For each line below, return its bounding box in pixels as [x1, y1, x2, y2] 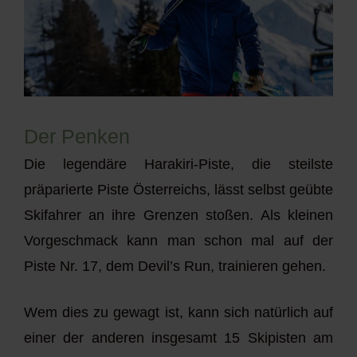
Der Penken [24, 125, 130, 148]
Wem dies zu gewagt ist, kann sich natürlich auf [24, 304, 333, 320]
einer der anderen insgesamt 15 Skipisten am [24, 329, 333, 346]
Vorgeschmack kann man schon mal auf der [24, 233, 333, 249]
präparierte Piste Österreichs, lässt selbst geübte [24, 182, 333, 198]
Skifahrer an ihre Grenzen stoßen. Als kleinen [24, 207, 333, 224]
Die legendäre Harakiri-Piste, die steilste [24, 156, 333, 173]
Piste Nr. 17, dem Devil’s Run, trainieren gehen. [24, 258, 326, 275]
